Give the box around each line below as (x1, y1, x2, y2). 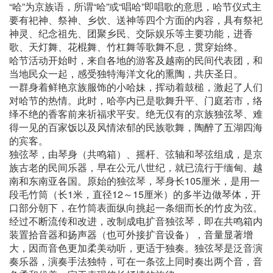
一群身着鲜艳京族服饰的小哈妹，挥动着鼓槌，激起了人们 (9, 80, 263, 94)
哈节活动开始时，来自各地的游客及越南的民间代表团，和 (9, 53, 263, 68)
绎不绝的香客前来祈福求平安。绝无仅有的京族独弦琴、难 (9, 107, 263, 121)
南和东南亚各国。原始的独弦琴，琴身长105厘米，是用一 (9, 174, 260, 188)
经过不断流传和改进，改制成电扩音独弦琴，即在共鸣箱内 (9, 214, 263, 229)
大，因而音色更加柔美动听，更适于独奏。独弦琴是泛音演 (9, 241, 263, 255)
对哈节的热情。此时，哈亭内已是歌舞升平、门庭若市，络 (9, 93, 263, 108)
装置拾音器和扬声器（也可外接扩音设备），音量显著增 (9, 227, 253, 242)
